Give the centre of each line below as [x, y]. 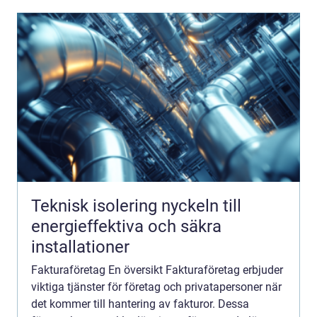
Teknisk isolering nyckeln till [96, 206]
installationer [80, 247]
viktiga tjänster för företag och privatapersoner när [156, 287]
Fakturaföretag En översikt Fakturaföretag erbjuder [157, 270]
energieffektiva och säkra [126, 227]
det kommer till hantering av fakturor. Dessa [140, 304]
